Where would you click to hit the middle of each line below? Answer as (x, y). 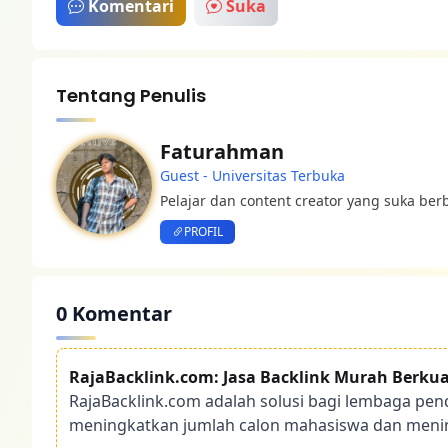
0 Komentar (114, 313)
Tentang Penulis (131, 95)
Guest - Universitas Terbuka (252, 175)
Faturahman (222, 151)
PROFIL (203, 231)
